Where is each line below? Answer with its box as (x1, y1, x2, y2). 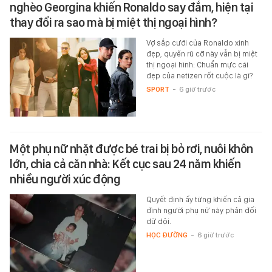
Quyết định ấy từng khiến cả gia (146, 194, 254, 204)
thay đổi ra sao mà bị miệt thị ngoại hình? (10, 15, 217, 30)
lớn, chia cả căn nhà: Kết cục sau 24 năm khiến (10, 156, 240, 171)
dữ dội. (146, 216, 171, 226)
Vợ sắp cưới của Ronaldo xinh (146, 38, 249, 47)
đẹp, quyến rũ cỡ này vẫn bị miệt (146, 49, 257, 58)
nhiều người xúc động (10, 171, 120, 186)
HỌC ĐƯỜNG (146, 230, 188, 239)
